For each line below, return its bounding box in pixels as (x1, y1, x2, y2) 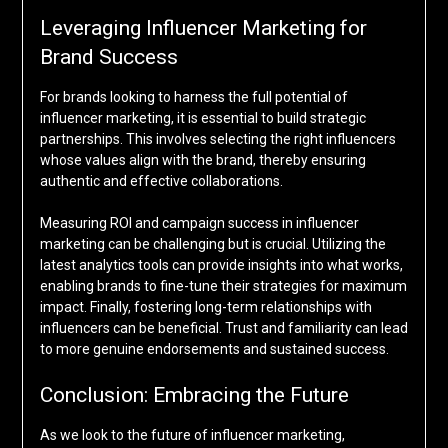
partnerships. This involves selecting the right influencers (39, 131, 396, 148)
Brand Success (39, 45, 178, 70)
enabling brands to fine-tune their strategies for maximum (39, 278, 407, 295)
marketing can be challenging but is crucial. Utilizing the (39, 236, 386, 253)
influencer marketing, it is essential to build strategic (39, 110, 366, 127)
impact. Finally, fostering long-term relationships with (39, 299, 372, 316)
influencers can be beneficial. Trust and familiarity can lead (39, 320, 408, 337)
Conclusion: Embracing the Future (39, 383, 349, 408)
